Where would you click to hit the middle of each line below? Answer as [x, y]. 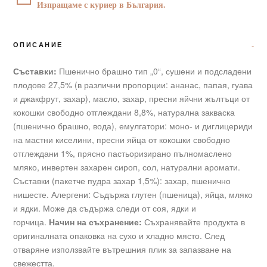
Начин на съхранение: [97, 221]
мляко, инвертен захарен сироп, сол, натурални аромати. [127, 167]
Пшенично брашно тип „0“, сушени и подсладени [154, 71]
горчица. [31, 221]
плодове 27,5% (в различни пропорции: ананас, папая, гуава [133, 84]
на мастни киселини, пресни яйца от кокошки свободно [122, 139]
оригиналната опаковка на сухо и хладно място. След [119, 235]
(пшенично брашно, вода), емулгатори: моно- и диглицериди [133, 125]
